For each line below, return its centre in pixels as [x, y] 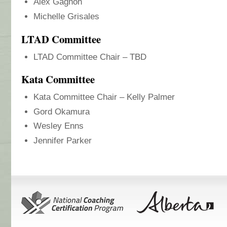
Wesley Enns [59, 126]
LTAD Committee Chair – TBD [90, 57]
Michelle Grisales [66, 16]
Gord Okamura [62, 111]
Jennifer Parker [63, 140]
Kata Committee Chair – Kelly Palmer [104, 97]
